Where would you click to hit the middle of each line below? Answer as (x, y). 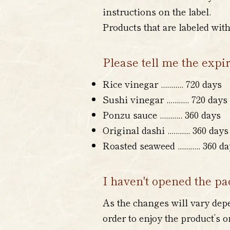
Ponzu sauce (131, 114)
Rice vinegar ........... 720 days (162, 84)
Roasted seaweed (140, 145)
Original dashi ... (138, 130)
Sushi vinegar (135, 99)
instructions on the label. (157, 11)
